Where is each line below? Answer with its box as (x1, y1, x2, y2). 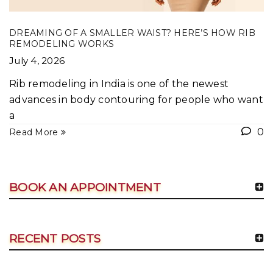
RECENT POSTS (9, 232, 101, 246)
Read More (9, 127, 58, 138)
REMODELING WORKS (9, 38, 114, 50)
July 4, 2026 (9, 55, 65, 67)
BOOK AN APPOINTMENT (9, 180, 161, 195)
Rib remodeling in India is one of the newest (9, 78, 229, 90)
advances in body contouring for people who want (9, 94, 263, 106)
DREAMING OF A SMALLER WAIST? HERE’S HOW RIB (9, 27, 255, 39)
